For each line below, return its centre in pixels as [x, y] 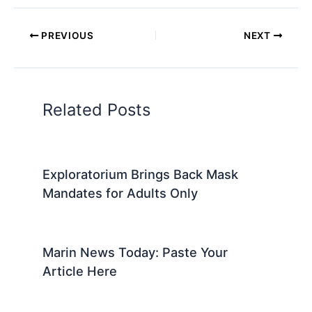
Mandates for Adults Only [120, 193]
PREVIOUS [66, 35]
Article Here [80, 271]
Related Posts [97, 109]
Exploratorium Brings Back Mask [141, 174]
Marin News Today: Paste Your [135, 252]
